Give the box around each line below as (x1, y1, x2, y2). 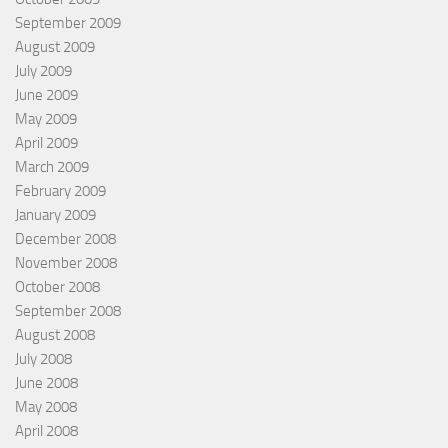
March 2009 (15, 157, 89, 176)
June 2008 (15, 373, 78, 392)
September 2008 (15, 301, 121, 320)
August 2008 (15, 325, 95, 344)
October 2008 (15, 277, 100, 296)
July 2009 (15, 61, 72, 80)
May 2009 (15, 109, 77, 128)
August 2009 (15, 37, 95, 56)
